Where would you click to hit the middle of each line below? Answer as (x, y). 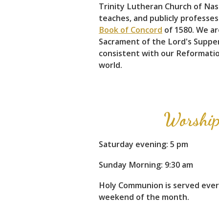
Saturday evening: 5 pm (143, 144)
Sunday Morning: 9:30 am (146, 165)
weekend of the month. (144, 197)
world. (110, 65)
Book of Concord (131, 30)
